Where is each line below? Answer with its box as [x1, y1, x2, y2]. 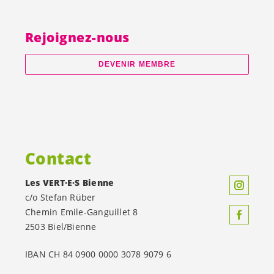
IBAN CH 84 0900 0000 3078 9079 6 [25, 248, 171, 260]
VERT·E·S [42, 176, 80, 188]
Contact [25, 147, 92, 170]
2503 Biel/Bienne [25, 220, 97, 232]
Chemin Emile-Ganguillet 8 [25, 206, 138, 218]
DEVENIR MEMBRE [98, 60, 176, 69]
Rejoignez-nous [25, 28, 130, 46]
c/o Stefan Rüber [25, 191, 96, 203]
